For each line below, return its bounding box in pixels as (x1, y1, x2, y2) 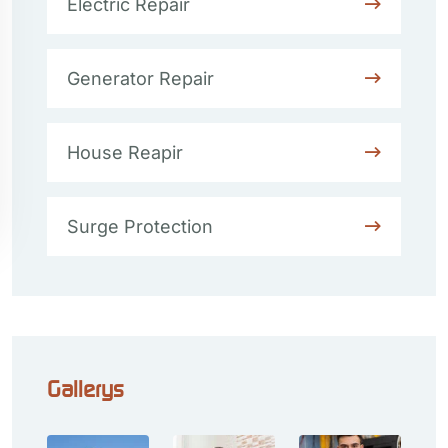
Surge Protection (67, 216, 213, 237)
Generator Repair (67, 68, 214, 89)
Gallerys (47, 375, 124, 402)
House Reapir (67, 142, 183, 163)
